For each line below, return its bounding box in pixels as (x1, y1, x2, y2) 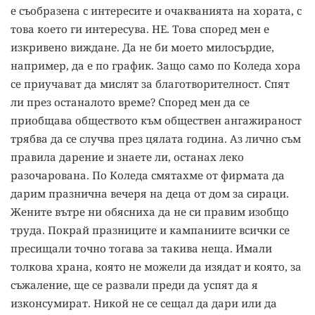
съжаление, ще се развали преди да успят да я (11, 278, 258, 292)
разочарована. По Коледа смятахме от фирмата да (11, 168, 285, 183)
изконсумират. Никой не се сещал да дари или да (11, 296, 277, 311)
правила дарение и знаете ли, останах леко (11, 150, 244, 165)
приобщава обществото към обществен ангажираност (11, 113, 302, 128)
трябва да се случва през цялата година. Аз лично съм (11, 131, 301, 146)
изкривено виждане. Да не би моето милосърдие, (11, 40, 274, 55)
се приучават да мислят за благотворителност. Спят (11, 77, 290, 91)
